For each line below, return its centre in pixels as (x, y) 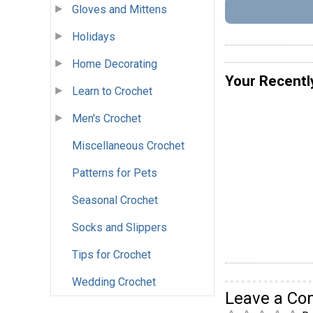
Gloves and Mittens (119, 10)
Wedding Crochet (114, 282)
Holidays (94, 37)
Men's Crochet (107, 119)
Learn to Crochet (112, 92)
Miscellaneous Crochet (128, 146)
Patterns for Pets (115, 173)
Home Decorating (115, 64)
